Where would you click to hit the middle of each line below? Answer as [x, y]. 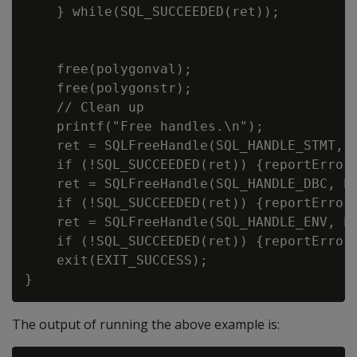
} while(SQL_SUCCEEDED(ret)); [152, 12]
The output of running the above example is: [146, 324]
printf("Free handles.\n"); [144, 126]
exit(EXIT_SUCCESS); [116, 260]
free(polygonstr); [108, 88]
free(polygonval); [108, 69]
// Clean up [84, 107]
